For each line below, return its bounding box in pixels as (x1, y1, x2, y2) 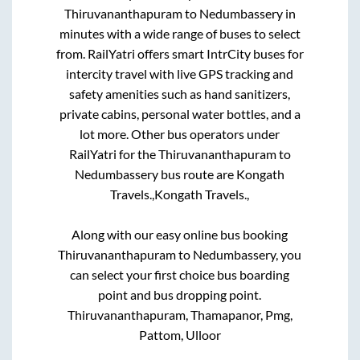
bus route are (158, 166, 237, 182)
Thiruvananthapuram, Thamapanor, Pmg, (67, 306, 292, 322)
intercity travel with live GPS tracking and (66, 65, 294, 81)
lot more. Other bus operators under (80, 125, 280, 141)
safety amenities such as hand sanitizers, (69, 85, 291, 101)
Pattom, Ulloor (138, 326, 221, 342)
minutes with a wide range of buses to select (59, 25, 301, 41)
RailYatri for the (68, 145, 158, 162)
